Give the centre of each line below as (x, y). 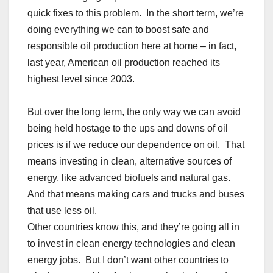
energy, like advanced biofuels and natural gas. (130, 178)
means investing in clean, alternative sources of (129, 161)
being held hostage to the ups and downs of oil (128, 129)
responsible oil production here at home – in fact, (132, 46)
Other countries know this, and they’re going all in (133, 227)
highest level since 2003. (81, 79)
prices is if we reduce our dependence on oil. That (136, 145)
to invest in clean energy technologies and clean (131, 244)
